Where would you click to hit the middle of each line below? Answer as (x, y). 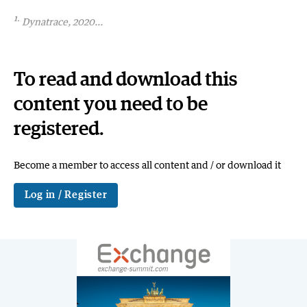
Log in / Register (66, 195)
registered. (59, 130)
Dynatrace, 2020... (62, 21)
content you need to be (110, 105)
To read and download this (125, 81)
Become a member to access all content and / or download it (147, 164)
